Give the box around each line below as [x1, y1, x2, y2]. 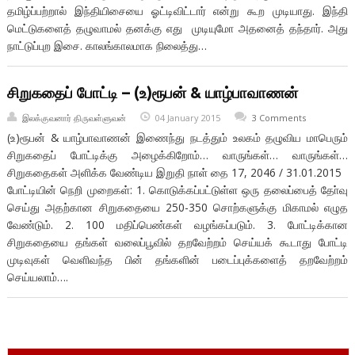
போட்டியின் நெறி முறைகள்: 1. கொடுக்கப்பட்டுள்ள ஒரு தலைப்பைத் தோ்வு [6, 182, 349, 198]
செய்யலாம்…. [6, 269, 68, 285]
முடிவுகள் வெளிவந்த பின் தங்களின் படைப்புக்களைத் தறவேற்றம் [6, 252, 349, 268]
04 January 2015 [155, 111, 220, 124]
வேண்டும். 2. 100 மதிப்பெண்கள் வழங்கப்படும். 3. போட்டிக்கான [6, 217, 349, 233]
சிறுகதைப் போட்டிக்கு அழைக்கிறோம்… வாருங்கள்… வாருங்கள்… [6, 147, 349, 163]
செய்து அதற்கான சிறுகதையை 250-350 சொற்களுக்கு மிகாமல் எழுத [6, 200, 349, 216]
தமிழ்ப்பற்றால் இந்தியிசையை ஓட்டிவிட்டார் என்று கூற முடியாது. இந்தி [6, 3, 349, 19]
